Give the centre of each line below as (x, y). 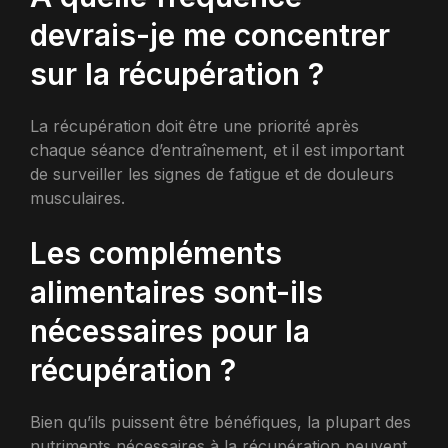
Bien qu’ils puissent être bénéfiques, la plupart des (220, 422)
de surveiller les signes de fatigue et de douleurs (212, 174)
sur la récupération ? (177, 74)
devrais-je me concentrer (210, 35)
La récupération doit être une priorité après (194, 126)
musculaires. (77, 198)
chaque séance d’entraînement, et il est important (217, 150)
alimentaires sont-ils (176, 292)
